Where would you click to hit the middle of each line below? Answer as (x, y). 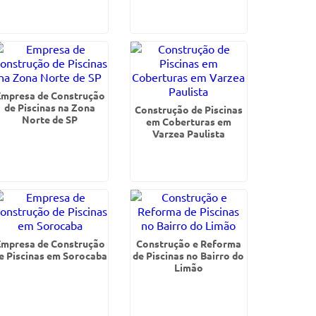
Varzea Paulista (188, 133)
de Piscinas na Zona (50, 107)
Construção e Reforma (188, 243)
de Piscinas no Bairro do (189, 255)
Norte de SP (50, 119)
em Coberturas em (188, 121)
